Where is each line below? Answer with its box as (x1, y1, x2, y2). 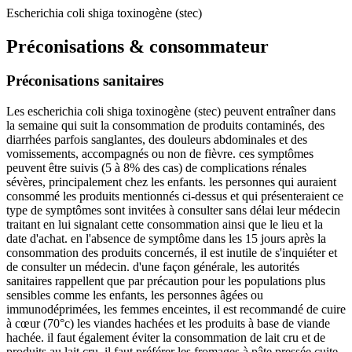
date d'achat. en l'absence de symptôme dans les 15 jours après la (6, 232, 326, 246)
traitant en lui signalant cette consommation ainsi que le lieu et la (6, 218, 323, 232)
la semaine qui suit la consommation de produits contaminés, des (6, 119, 324, 133)
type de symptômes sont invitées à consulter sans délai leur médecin (6, 203, 340, 218)
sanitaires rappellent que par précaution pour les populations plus (6, 274, 325, 288)
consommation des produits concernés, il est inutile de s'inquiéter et (6, 246, 337, 260)
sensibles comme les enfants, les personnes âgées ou (6, 288, 263, 302)
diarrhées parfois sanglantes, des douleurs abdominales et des (6, 133, 307, 147)
